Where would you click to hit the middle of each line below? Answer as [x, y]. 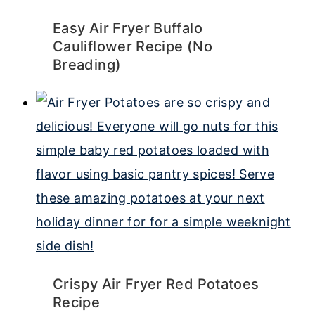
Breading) [87, 65]
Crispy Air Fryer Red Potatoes [156, 284]
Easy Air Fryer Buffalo [128, 28]
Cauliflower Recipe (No [133, 46]
